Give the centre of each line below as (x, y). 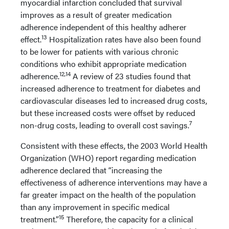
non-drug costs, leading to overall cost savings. (105, 125)
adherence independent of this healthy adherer (104, 27)
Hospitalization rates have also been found (124, 39)
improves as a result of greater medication (96, 15)
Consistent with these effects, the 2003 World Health (114, 145)
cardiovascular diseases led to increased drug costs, (114, 100)
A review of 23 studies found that (131, 76)
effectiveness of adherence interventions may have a (114, 182)
